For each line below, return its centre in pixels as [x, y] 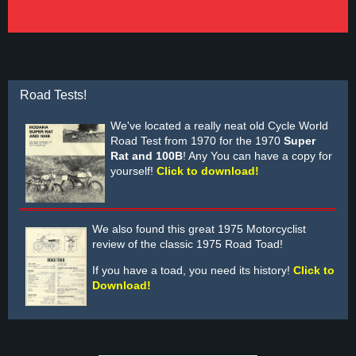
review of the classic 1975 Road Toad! [188, 244]
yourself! [133, 170]
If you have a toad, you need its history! [193, 270]
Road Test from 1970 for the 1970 [197, 140]
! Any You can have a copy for [257, 155]
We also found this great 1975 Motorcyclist [199, 228]
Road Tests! [53, 95]
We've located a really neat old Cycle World [219, 125]
